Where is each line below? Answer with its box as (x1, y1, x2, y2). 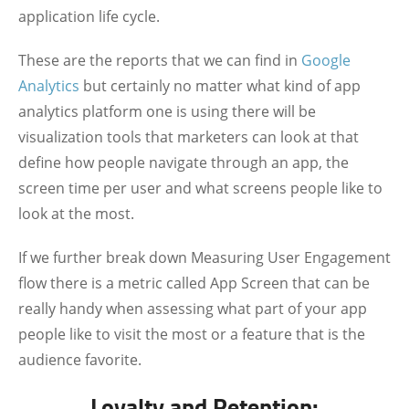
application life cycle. (18, 6, 160, 26)
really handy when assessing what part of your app (18, 299, 367, 319)
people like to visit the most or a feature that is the (18, 324, 365, 344)
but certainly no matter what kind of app (79, 76, 361, 96)
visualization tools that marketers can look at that (18, 127, 359, 147)
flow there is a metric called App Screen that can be (18, 273, 370, 293)
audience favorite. (18, 350, 142, 370)
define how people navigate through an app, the (18, 152, 349, 173)
